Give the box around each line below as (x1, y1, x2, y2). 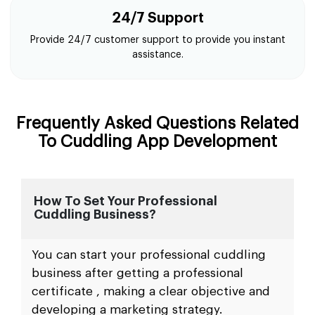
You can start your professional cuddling (32, 249, 266, 261)
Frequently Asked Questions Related (16, 115, 299, 131)
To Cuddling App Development (38, 133, 277, 150)
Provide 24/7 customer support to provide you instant (30, 35, 285, 45)
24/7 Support (111, 11, 204, 25)
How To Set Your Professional (34, 195, 217, 207)
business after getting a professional (32, 267, 243, 279)
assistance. (131, 50, 184, 60)
